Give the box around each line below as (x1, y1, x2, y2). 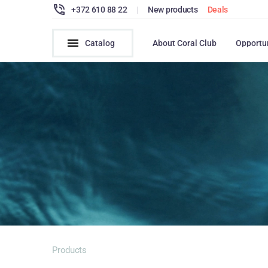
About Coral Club (153, 38, 217, 48)
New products (147, 4, 198, 14)
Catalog (85, 38, 115, 48)
